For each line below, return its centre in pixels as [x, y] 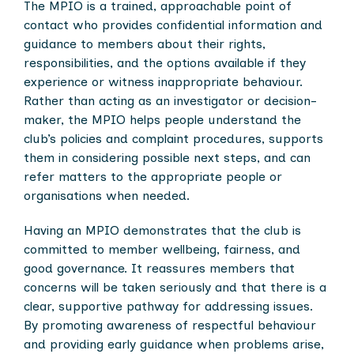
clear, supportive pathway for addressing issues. [168, 306]
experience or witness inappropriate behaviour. [163, 82]
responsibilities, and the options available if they [165, 63]
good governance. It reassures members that [159, 268]
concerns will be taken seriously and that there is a [175, 287]
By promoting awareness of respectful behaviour [170, 325]
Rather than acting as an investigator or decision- [170, 101]
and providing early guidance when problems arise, [174, 344]
